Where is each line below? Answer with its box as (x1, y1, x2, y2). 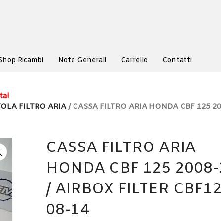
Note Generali (58, 56, 106, 65)
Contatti (162, 56, 192, 65)
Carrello (121, 56, 147, 65)
